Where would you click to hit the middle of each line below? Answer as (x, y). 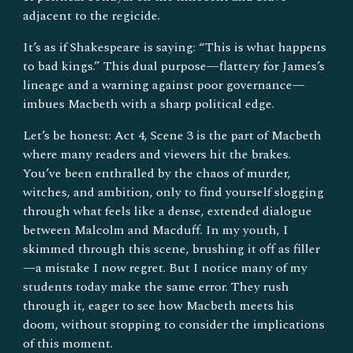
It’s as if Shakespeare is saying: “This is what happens (175, 47)
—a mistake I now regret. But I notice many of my (165, 268)
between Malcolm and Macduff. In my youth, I (156, 230)
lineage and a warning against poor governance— (164, 85)
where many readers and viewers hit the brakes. (157, 154)
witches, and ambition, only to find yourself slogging (174, 192)
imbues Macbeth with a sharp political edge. (149, 104)
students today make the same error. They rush (156, 287)
